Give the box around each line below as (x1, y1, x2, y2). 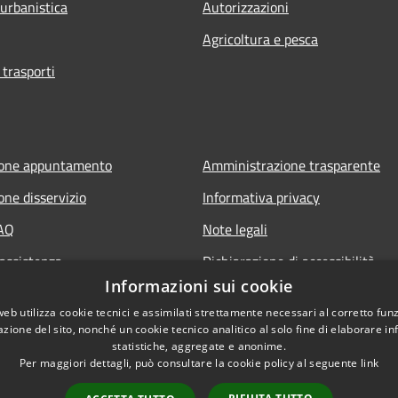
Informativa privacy (203, 186, 320, 208)
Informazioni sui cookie (105, 275, 293, 297)
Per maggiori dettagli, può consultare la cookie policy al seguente (19, 355, 361, 370)
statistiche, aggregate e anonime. (112, 338, 286, 354)
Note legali (203, 218, 267, 240)
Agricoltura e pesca (203, 28, 318, 50)
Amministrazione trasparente (203, 154, 380, 176)
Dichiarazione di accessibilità (203, 250, 375, 272)
